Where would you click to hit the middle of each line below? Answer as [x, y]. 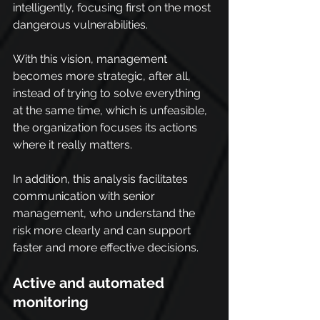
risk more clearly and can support [103, 230]
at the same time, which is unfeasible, [111, 110]
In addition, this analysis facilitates [102, 179]
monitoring [51, 302]
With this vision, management [91, 59]
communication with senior [85, 196]
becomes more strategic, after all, [103, 76]
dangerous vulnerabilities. [80, 25]
